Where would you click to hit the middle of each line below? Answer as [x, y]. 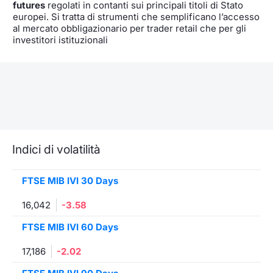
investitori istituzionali [60, 40]
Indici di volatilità [56, 149]
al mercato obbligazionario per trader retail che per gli [129, 28]
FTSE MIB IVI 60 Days [70, 227]
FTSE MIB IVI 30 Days [70, 180]
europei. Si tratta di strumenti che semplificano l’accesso [136, 16]
